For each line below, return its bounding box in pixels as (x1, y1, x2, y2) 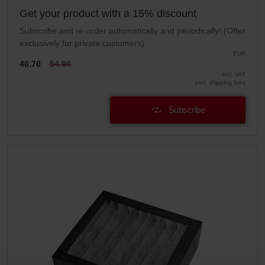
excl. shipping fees (195, 79, 245, 86)
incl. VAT (222, 71, 245, 77)
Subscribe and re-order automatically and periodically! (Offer (20, 26, 245, 35)
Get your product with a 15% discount (20, 8, 196, 20)
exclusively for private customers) (20, 38, 144, 48)
